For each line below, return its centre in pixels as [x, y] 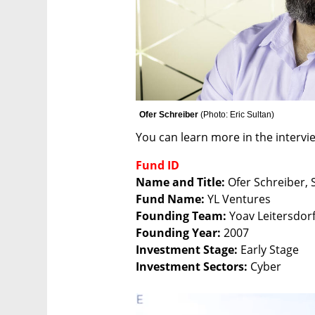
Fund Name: [170, 199]
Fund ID [157, 165]
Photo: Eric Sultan [237, 114]
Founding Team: [182, 216]
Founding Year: [180, 232]
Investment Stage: [188, 249]
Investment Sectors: [192, 266]
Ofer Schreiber [170, 114]
